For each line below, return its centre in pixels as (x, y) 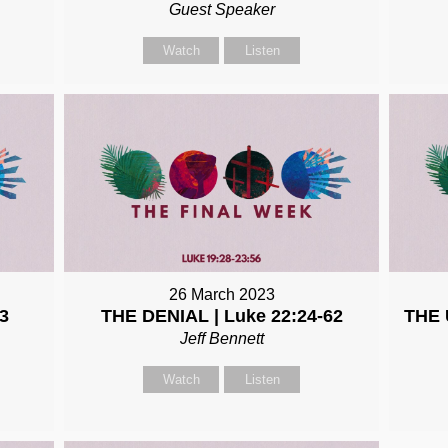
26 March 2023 (221, 294)
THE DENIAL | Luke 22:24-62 (221, 315)
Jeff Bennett (221, 338)
